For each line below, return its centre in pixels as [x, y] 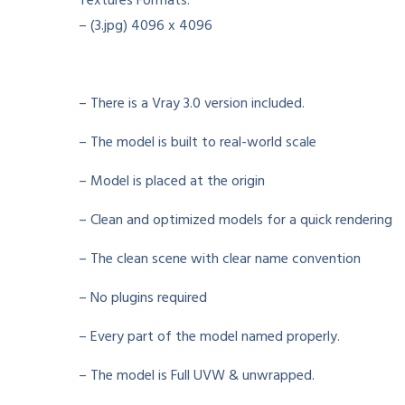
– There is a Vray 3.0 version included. [192, 104]
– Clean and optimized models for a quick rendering [235, 221]
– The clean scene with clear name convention [220, 260]
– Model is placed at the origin [172, 182]
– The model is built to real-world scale [198, 143]
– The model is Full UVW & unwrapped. [197, 377]
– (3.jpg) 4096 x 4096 [146, 27]
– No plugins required [143, 299]
